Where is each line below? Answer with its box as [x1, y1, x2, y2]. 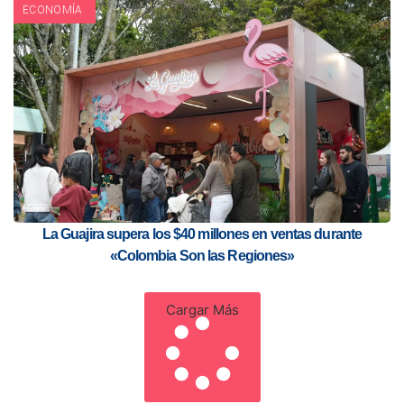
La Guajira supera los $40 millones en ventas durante [41, 225, 363, 242]
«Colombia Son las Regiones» [109, 247, 295, 263]
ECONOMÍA [23, 3, 83, 16]
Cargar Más [165, 300, 239, 318]
